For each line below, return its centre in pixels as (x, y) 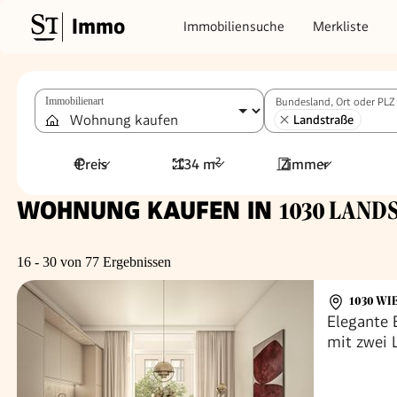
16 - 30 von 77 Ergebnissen (94, 262)
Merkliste (341, 26)
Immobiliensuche (234, 26)
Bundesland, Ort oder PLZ (335, 102)
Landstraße (323, 120)
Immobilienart (74, 101)
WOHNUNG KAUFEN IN (148, 210)
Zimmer (304, 164)
